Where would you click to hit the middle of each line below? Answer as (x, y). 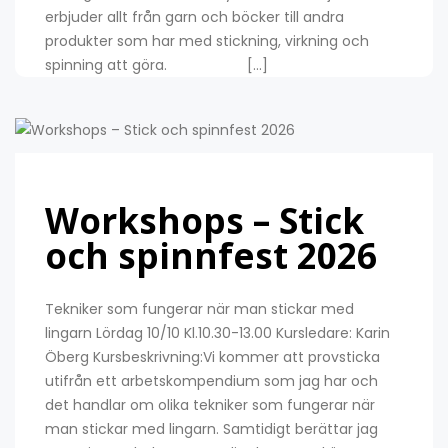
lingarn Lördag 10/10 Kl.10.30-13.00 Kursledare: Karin (217, 332)
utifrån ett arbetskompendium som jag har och (211, 380)
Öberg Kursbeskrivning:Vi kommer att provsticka (212, 356)
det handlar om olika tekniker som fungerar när (210, 404)
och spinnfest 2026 (211, 255)
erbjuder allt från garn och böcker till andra (194, 17)
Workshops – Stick (204, 220)
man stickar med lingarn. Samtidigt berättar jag (211, 428)
